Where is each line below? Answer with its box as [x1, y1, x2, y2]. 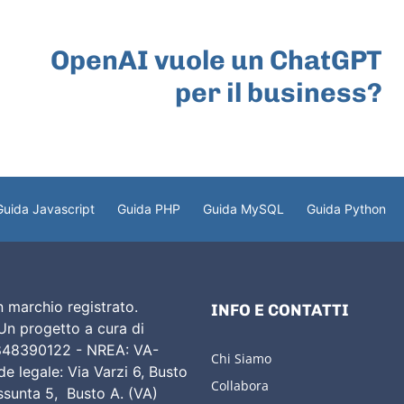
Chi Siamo [210, 349, 271, 367]
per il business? [174, 76, 382, 109]
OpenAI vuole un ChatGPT [50, 43, 382, 77]
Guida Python [307, 200, 386, 216]
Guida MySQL [203, 200, 284, 216]
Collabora [210, 376, 269, 394]
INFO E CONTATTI [210, 299, 349, 320]
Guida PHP [117, 200, 180, 216]
